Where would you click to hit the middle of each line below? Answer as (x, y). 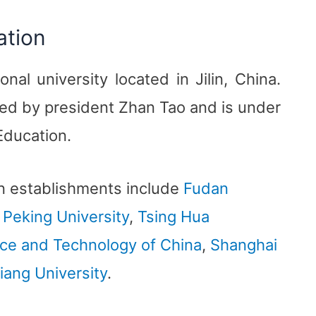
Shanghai (244, 245)
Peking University (66, 217)
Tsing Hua (174, 217)
